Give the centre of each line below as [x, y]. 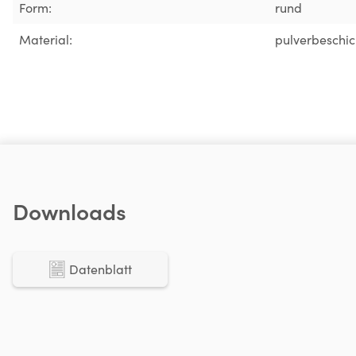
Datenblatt [101, 269]
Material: [46, 39]
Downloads [70, 210]
